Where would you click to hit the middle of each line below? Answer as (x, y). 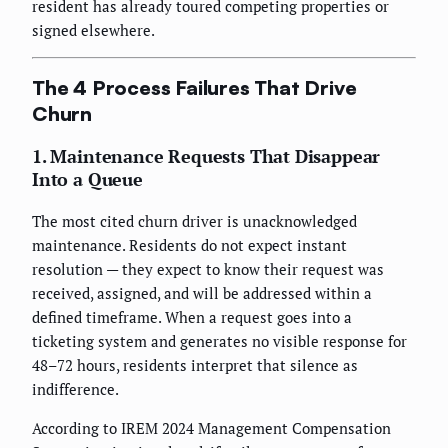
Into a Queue (87, 179)
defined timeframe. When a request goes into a (192, 317)
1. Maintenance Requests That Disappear (206, 156)
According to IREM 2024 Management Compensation (211, 428)
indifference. (75, 389)
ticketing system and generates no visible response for (219, 341)
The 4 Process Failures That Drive (194, 88)
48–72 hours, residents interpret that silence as (195, 365)
